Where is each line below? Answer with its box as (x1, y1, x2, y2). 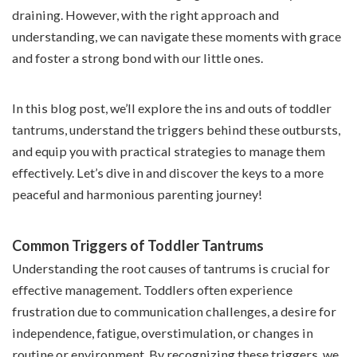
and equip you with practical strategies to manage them (12, 143, 325, 159)
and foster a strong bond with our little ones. (12, 50, 263, 66)
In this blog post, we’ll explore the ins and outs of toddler (12, 100, 331, 116)
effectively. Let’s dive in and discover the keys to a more (12, 165, 324, 181)
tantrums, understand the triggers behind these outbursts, (12, 122, 340, 138)
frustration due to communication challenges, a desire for (12, 304, 336, 320)
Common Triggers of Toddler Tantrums (12, 237, 264, 255)
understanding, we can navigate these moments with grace (12, 29, 341, 45)
